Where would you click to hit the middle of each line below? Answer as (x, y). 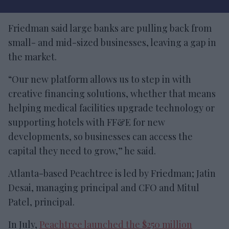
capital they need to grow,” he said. (82, 151)
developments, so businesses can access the (100, 136)
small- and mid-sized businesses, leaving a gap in (112, 42)
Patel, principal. (41, 202)
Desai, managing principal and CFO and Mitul (104, 187)
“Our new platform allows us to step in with (100, 79)
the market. (32, 56)
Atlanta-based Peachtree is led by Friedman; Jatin (112, 173)
